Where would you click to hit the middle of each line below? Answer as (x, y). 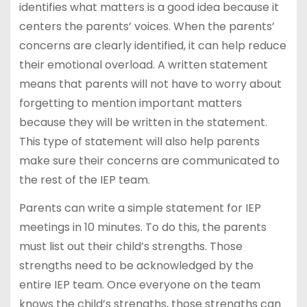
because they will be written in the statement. (143, 122)
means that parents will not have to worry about (150, 84)
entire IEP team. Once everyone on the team (139, 284)
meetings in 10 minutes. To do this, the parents (143, 227)
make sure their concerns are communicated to (149, 160)
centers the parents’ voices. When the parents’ (147, 26)
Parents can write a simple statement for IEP (140, 208)
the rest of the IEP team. (84, 180)
